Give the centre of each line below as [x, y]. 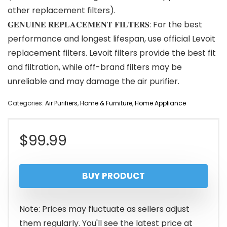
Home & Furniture [106, 103]
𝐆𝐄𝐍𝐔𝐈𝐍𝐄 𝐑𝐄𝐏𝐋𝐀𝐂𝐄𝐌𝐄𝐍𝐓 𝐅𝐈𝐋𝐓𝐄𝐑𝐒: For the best [105, 25]
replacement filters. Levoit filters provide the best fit [112, 53]
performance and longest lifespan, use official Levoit [111, 39]
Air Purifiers [61, 103]
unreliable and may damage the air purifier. [93, 82]
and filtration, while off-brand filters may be [95, 67]
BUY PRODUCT [113, 176]
